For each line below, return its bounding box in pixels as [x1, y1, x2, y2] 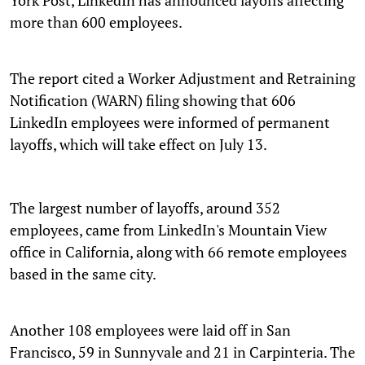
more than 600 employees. [10, 11, 182, 32]
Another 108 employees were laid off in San [10, 319, 291, 340]
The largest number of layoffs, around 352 [10, 197, 280, 218]
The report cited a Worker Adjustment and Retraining [10, 68, 355, 88]
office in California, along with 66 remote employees [10, 241, 347, 262]
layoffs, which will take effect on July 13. [10, 134, 267, 154]
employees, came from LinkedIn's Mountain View [10, 219, 327, 240]
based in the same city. [10, 263, 156, 284]
